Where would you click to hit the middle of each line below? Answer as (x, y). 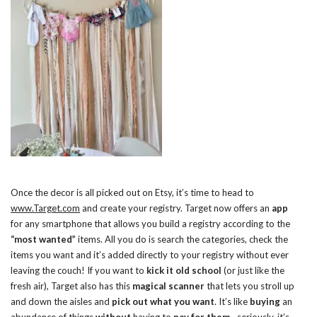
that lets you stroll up (249, 286)
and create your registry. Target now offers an (176, 208)
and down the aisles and (61, 302)
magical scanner (168, 286)
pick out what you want (163, 302)
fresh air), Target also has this (71, 286)
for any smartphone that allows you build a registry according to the (150, 224)
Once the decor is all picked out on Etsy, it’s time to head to (132, 193)
